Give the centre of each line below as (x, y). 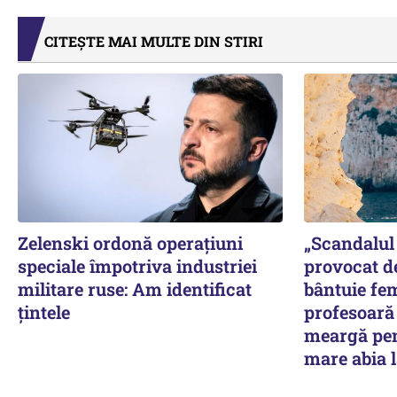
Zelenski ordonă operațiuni (130, 242)
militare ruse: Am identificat (135, 288)
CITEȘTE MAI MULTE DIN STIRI (154, 41)
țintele (44, 311)
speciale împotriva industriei (137, 265)
